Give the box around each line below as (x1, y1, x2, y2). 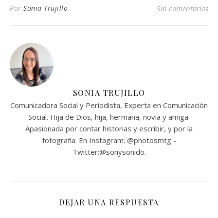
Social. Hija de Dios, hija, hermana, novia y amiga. (28, 111, 190, 122)
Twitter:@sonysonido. (72, 146, 146, 157)
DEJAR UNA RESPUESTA (59, 197, 159, 207)
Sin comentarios (157, 3, 208, 13)
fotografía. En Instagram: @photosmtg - (42, 135, 176, 145)
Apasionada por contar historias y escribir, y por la (25, 123, 193, 133)
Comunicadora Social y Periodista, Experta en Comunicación (10, 100, 208, 110)
